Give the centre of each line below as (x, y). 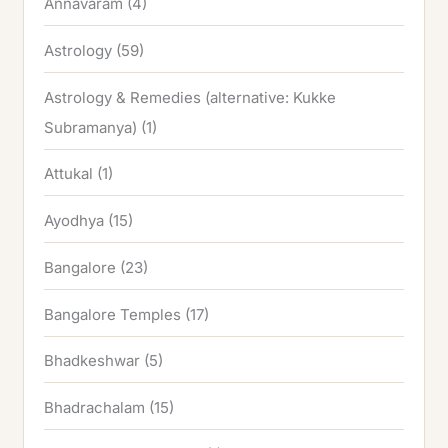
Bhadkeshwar (92, 361)
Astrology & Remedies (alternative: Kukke (190, 97)
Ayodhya (74, 221)
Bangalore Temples (113, 314)
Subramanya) (91, 127)
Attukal (69, 174)
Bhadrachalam (95, 408)
